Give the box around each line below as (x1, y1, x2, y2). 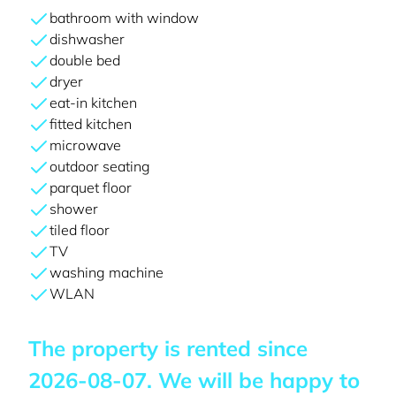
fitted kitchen (49, 115, 132, 133)
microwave (49, 136, 121, 154)
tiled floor (49, 221, 110, 239)
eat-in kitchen (49, 94, 137, 111)
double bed (49, 51, 120, 69)
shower (49, 200, 98, 217)
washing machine (49, 263, 164, 281)
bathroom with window (49, 9, 199, 27)
